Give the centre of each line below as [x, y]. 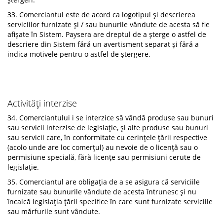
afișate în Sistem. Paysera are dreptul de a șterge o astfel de [107, 34]
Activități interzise [42, 103]
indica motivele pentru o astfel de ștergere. [79, 54]
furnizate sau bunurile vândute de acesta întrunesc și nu [102, 192]
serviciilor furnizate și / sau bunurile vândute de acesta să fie [109, 24]
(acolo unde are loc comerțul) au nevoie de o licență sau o [103, 147]
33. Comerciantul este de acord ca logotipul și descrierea [101, 15]
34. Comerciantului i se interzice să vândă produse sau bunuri [110, 118]
